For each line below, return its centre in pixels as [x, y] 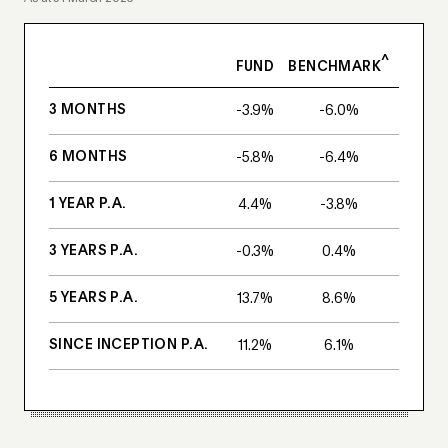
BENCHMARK [335, 66]
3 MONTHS [88, 109]
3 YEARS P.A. [94, 250]
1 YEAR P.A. [88, 203]
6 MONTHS [88, 156]
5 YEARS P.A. [94, 297]
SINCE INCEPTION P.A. [129, 344]
